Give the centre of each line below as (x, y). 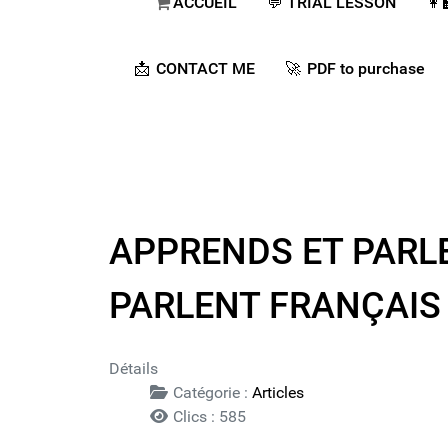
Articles (278, 393)
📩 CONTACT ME (194, 68)
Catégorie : (210, 393)
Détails (133, 369)
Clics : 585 (207, 417)
